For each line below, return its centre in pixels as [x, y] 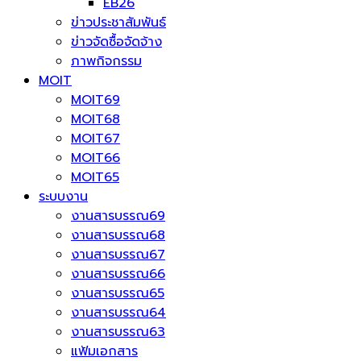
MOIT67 [95, 138]
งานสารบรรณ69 [118, 216]
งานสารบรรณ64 [118, 312]
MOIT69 [95, 100]
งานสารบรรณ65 [118, 293]
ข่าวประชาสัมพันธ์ [118, 22]
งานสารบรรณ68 [118, 235]
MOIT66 [95, 158]
